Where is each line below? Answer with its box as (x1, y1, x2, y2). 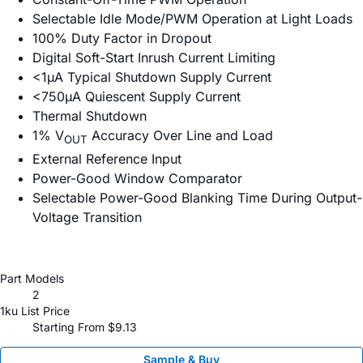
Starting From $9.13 (32, 319, 137, 334)
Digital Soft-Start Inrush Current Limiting (32, 49, 275, 66)
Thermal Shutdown (32, 107, 147, 124)
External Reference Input (32, 150, 181, 167)
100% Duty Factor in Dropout (32, 29, 211, 46)
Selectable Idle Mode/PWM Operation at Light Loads (32, 10, 352, 27)
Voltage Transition (32, 208, 142, 225)
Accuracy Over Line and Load (88, 126, 273, 143)
